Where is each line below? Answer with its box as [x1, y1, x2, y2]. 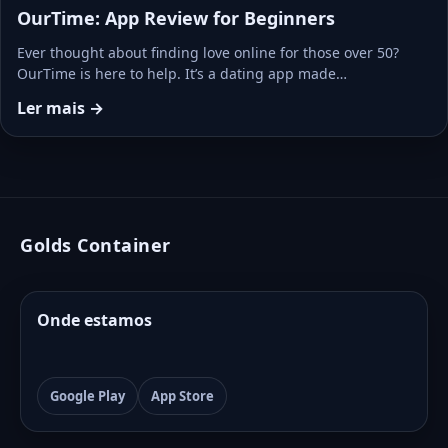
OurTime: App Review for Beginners [17, 6, 335, 31]
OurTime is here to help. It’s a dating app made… [17, 64, 347, 84]
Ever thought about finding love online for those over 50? [17, 43, 399, 63]
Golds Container [20, 233, 171, 258]
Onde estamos [37, 309, 152, 332]
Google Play [50, 387, 125, 406]
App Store [151, 387, 214, 406]
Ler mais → [17, 97, 104, 120]
